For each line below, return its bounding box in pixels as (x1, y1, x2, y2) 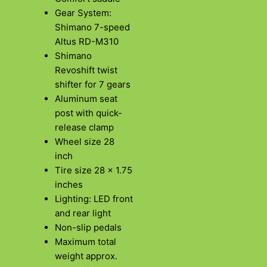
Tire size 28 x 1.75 (55, 164, 132, 176)
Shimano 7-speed (55, 21, 130, 33)
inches (55, 179, 83, 191)
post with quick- (55, 107, 122, 119)
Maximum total (55, 236, 116, 248)
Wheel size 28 (55, 136, 114, 148)
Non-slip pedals (55, 222, 122, 234)
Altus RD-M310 (55, 36, 119, 48)
